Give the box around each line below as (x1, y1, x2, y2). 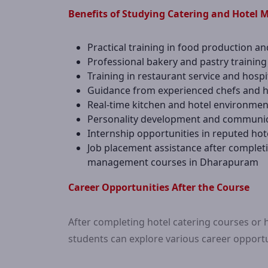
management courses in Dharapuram (87, 156, 258, 169)
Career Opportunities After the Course (68, 181, 249, 194)
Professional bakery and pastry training (87, 55, 267, 68)
